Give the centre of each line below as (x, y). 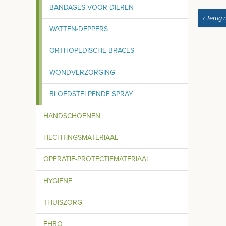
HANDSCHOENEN (72, 116)
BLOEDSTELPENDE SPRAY (91, 94)
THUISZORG (63, 202)
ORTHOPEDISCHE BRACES (92, 50)
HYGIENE (58, 181)
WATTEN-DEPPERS (79, 29)
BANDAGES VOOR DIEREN (92, 7)
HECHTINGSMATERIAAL (81, 137)
